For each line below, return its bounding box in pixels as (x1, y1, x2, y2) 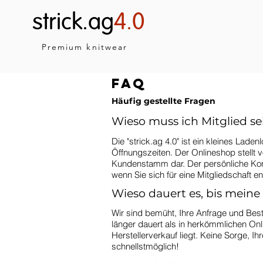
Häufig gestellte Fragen (112, 96, 218, 106)
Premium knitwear (41, 42, 131, 52)
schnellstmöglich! (112, 241, 181, 252)
